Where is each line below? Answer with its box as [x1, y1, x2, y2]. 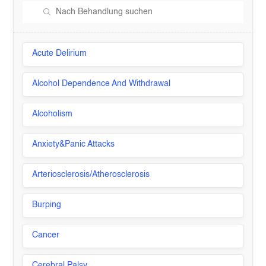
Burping [32, 201, 62, 209]
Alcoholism [32, 110, 73, 118]
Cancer [32, 231, 60, 239]
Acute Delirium [32, 49, 87, 58]
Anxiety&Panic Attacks [32, 140, 115, 148]
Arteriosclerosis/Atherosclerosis [32, 170, 150, 179]
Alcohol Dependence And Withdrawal [32, 80, 171, 88]
